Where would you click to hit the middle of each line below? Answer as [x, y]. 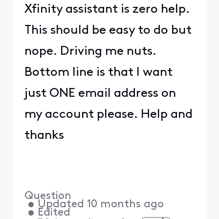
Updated [61, 205]
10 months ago [125, 205]
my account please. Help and [108, 115]
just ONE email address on [100, 94]
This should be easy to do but [108, 31]
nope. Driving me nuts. [90, 52]
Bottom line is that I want [98, 73]
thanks [44, 136]
